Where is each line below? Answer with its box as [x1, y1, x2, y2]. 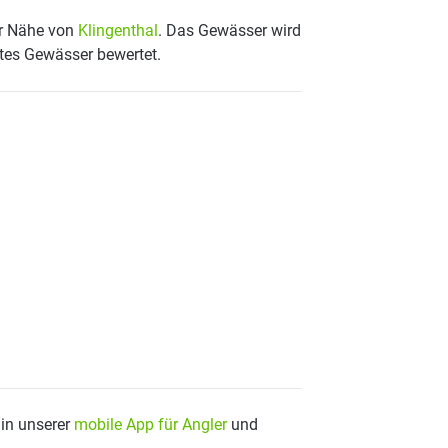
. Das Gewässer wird [158, 21, 301, 40]
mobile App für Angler [74, 415, 227, 434]
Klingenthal [78, 21, 158, 40]
